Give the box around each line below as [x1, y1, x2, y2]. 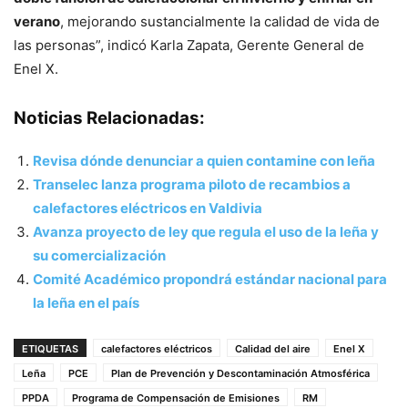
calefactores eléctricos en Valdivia [33, 199, 262, 217]
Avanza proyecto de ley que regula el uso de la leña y [33, 222, 379, 240]
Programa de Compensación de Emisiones [72, 391, 280, 404]
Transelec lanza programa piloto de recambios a [33, 175, 351, 193]
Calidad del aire [235, 342, 311, 355]
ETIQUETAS [22, 342, 78, 355]
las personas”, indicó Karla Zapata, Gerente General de [14, 36, 364, 54]
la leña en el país [33, 293, 139, 311]
